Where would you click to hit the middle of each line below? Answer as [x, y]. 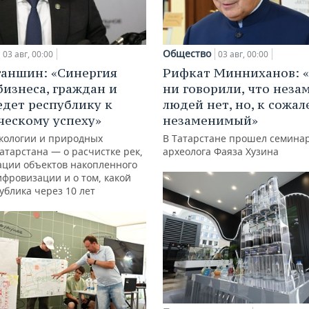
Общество [187, 53]
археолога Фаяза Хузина [221, 151]
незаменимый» [210, 120]
